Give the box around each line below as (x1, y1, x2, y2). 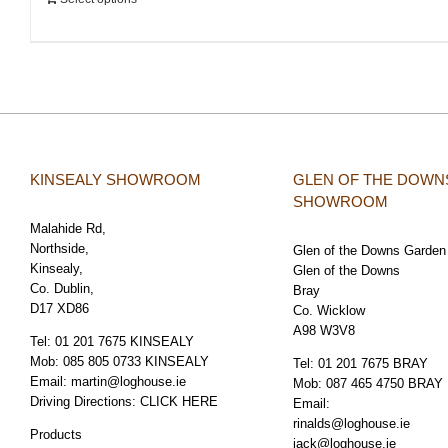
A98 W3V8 (292, 323, 355, 339)
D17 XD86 (30, 301, 89, 317)
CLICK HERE (140, 394, 218, 410)
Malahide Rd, (30, 221, 106, 237)
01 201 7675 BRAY (317, 356, 428, 372)
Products (30, 427, 82, 443)
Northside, (30, 241, 89, 257)
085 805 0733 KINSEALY (63, 354, 209, 370)
